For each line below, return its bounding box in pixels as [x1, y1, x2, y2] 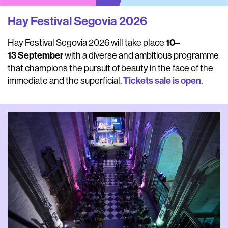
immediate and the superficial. [8, 76, 123, 87]
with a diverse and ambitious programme [63, 50, 219, 61]
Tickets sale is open [123, 75, 201, 87]
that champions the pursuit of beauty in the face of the [8, 63, 213, 74]
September [18, 50, 63, 62]
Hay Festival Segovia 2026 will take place [8, 38, 166, 48]
